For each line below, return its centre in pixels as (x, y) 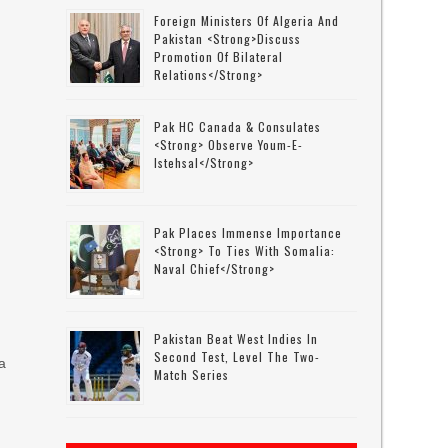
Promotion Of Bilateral (219, 56)
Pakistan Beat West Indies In (236, 338)
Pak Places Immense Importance (248, 232)
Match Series (192, 374)
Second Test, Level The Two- (237, 356)
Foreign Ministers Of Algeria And (247, 20)
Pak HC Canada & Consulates (238, 126)
